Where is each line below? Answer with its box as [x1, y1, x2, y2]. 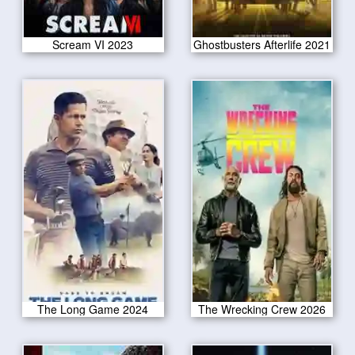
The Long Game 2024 [37, 301, 149, 318]
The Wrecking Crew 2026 [198, 301, 326, 318]
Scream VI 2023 [52, 36, 134, 53]
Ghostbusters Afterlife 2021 [193, 36, 331, 53]
